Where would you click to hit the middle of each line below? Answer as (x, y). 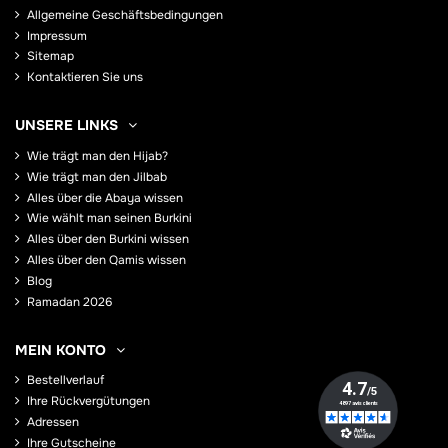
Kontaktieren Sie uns (85, 77)
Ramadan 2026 (69, 301)
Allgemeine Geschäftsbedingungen (125, 14)
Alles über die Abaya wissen (105, 197)
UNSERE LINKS (66, 125)
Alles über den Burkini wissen (108, 239)
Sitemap (50, 56)
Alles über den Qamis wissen (106, 259)
